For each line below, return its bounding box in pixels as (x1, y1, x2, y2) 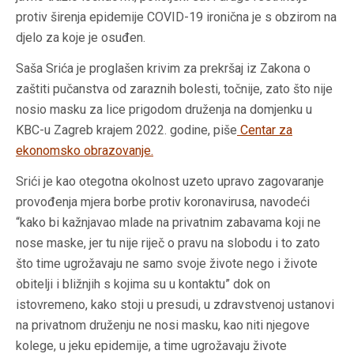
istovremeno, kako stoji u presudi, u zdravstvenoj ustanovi (16, 297, 334, 313)
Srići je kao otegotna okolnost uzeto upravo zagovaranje (16, 174, 324, 190)
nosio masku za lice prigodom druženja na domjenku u (16, 102, 312, 118)
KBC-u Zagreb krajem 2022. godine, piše (16, 122, 237, 138)
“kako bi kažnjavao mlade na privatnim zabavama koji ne (16, 215, 321, 231)
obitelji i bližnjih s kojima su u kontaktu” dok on (16, 277, 270, 292)
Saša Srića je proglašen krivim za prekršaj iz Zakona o (16, 61, 311, 77)
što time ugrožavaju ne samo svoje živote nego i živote (16, 256, 318, 272)
